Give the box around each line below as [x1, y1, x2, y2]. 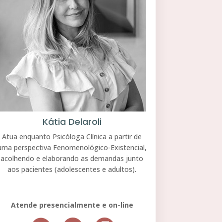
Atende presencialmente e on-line [10, 200, 133, 210]
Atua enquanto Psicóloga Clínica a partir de [2, 131, 142, 141]
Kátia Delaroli [42, 115, 102, 128]
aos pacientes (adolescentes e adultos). [7, 164, 137, 174]
